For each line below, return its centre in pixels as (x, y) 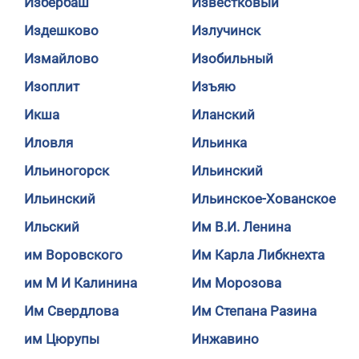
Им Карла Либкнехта (258, 255)
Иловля (48, 143)
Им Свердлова (71, 311)
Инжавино (225, 339)
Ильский (52, 227)
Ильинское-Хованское (264, 199)
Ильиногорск (67, 171)
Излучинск (226, 30)
